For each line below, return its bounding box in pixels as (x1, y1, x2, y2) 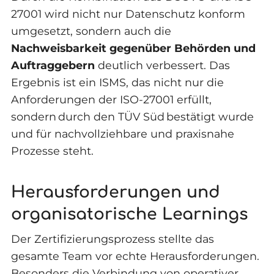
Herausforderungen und (10, 183, 220, 201)
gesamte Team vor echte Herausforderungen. (10, 250, 259, 263)
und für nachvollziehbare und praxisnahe (10, 127, 234, 141)
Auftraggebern (10, 59, 95, 72)
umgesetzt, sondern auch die (10, 24, 171, 38)
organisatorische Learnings (10, 205, 248, 223)
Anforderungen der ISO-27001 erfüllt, (10, 93, 212, 106)
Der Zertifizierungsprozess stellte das (10, 232, 214, 246)
